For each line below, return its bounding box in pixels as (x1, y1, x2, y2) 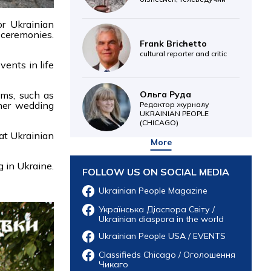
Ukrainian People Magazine (99, 185, 207, 197)
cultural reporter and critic (140, 49, 227, 59)
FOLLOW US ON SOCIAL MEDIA (82, 166, 229, 178)
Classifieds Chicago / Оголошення (99, 249, 235, 261)
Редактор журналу (140, 99, 209, 109)
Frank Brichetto (140, 38, 207, 50)
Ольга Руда (140, 88, 191, 100)
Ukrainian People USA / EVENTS (99, 230, 226, 242)
